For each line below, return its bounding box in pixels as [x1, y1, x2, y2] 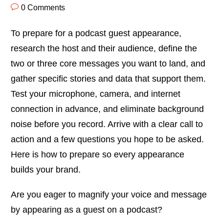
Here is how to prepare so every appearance [11, 149, 185, 159]
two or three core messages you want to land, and [11, 58, 206, 68]
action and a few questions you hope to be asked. [11, 134, 204, 144]
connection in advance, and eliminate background [11, 104, 204, 114]
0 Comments [21, 3, 66, 12]
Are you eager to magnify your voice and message [11, 189, 207, 199]
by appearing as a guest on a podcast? [11, 204, 163, 215]
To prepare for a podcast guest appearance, [11, 28, 182, 38]
